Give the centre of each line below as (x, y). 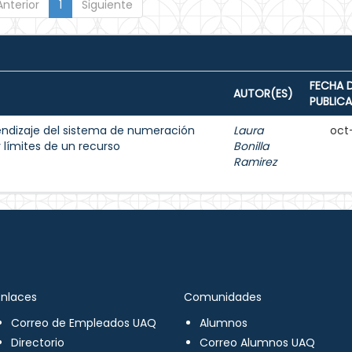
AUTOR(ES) (263, 93)
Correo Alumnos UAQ (257, 343)
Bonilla (251, 146)
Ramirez (255, 162)
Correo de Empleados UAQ (83, 323)
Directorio (37, 343)
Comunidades (223, 297)
